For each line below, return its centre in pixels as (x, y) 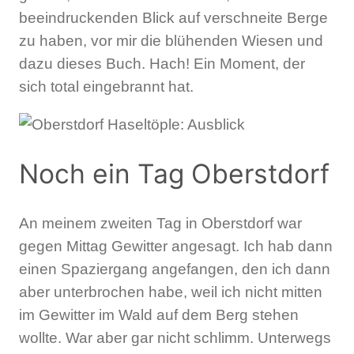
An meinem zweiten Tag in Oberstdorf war (160, 223)
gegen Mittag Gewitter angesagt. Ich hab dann (176, 246)
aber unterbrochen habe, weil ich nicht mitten (171, 292)
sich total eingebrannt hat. (106, 87)
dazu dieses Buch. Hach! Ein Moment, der (162, 64)
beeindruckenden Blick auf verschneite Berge (173, 18)
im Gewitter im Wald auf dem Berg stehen (159, 314)
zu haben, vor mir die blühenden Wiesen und (171, 41)
